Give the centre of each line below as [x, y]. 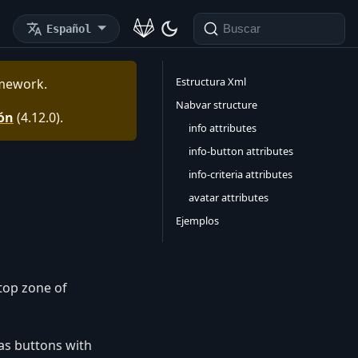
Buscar [242, 29]
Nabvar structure [217, 105]
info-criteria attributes [241, 174]
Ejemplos [197, 221]
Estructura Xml [211, 82]
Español [69, 29]
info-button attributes [241, 151]
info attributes [223, 128]
